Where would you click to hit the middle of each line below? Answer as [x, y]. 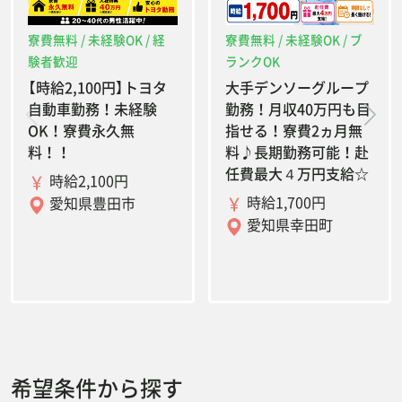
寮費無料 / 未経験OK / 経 [96, 40]
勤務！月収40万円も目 [297, 109]
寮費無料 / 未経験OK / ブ [293, 40]
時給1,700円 [284, 202]
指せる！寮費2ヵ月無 [293, 131]
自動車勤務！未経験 [92, 109]
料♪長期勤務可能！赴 [297, 152]
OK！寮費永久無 [81, 131]
